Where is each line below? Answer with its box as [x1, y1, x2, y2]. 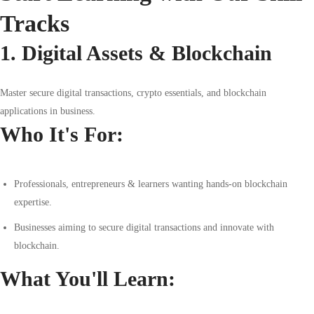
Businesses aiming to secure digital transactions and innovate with [14, 222, 274, 233]
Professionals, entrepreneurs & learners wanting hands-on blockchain [14, 179, 287, 189]
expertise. [14, 197, 52, 207]
